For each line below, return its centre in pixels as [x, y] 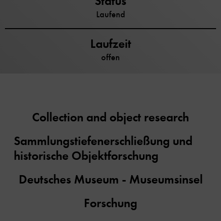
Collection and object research [110, 117]
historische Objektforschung [86, 156]
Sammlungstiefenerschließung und [103, 141]
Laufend [110, 15]
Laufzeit [110, 44]
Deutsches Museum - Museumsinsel [110, 180]
